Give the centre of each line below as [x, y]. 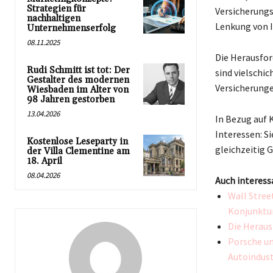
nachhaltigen [54, 19]
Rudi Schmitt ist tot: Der [78, 71]
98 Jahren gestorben [71, 100]
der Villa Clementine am [78, 152]
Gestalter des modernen [78, 80]
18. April [44, 161]
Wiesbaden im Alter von [78, 90]
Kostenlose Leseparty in [77, 142]
